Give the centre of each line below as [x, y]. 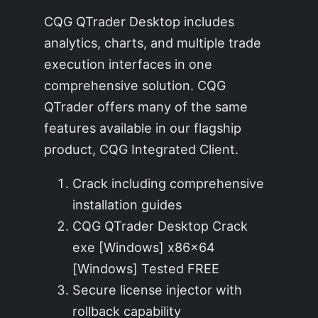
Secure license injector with [158, 290]
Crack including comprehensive [169, 183]
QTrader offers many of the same [146, 107]
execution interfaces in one [128, 64]
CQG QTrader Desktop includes [139, 22]
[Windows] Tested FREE [146, 269]
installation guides [127, 205]
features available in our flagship [143, 128]
